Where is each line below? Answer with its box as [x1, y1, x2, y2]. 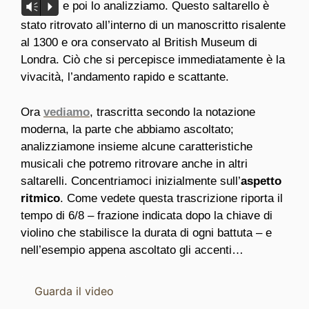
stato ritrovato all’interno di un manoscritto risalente [21, 19, 286, 32]
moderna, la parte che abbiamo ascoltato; [21, 122, 234, 136]
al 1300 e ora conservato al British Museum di [21, 36, 257, 50]
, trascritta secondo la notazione [90, 105, 255, 119]
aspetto [241, 174, 281, 188]
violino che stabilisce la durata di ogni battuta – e [21, 226, 272, 239]
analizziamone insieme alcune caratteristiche [21, 139, 252, 153]
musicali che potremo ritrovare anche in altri [21, 157, 248, 170]
